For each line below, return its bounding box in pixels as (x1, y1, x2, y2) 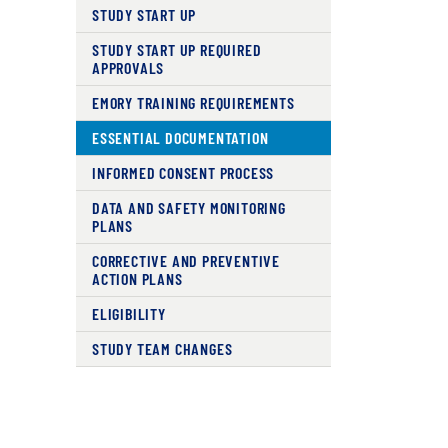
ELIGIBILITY (91, 304, 166, 323)
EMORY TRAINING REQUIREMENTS (91, 93, 295, 112)
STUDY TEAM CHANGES (91, 339, 233, 358)
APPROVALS (91, 58, 165, 77)
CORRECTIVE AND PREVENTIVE (91, 251, 280, 270)
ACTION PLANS (91, 269, 183, 288)
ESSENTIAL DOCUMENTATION (91, 128, 269, 147)
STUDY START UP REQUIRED (91, 40, 262, 59)
